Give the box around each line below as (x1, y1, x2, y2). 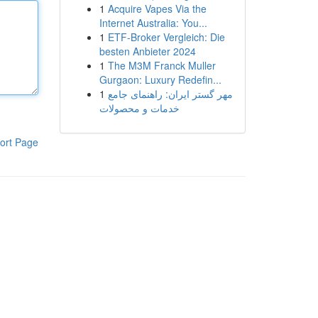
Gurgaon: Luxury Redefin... (99, 72, 221, 87)
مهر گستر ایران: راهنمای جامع (107, 87, 233, 101)
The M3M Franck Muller (107, 58, 216, 72)
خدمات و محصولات (99, 101, 180, 115)
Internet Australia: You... (99, 16, 207, 30)
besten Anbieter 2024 (99, 44, 196, 58)
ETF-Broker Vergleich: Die (107, 30, 225, 44)
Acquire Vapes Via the (107, 1, 207, 16)
